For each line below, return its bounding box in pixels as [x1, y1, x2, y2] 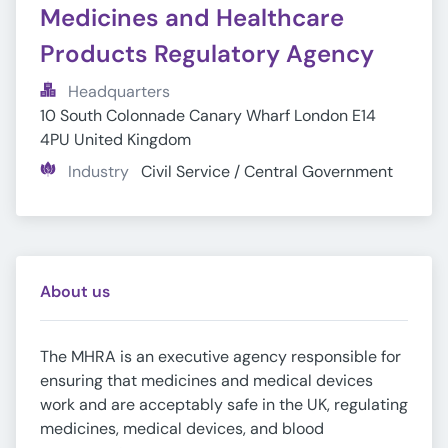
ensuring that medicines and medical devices [40, 370, 373, 391]
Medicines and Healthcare [40, 2, 344, 33]
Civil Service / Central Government [141, 161, 393, 182]
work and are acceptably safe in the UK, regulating [40, 394, 408, 415]
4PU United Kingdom [40, 129, 191, 150]
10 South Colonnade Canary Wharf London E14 [40, 105, 376, 126]
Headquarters [68, 81, 170, 102]
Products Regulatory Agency [40, 38, 374, 69]
